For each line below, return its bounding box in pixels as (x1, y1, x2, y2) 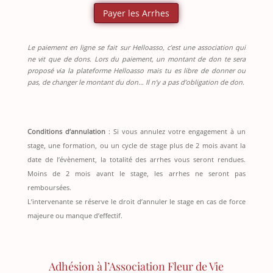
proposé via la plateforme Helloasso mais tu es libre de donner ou (27, 66, 246, 76)
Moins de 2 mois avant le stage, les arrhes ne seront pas (27, 169, 246, 179)
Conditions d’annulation (27, 127, 105, 136)
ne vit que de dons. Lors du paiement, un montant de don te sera (27, 54, 246, 64)
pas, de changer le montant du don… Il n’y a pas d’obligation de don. (27, 77, 244, 87)
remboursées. (27, 183, 71, 193)
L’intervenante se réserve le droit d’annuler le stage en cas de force (27, 197, 246, 207)
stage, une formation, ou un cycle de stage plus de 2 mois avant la (27, 141, 246, 151)
